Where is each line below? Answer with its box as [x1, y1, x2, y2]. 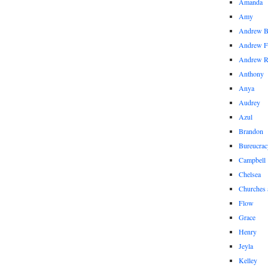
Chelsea [239, 169, 261, 179]
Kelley [239, 255, 257, 265]
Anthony [239, 69, 264, 78]
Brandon [239, 126, 263, 136]
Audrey [239, 98, 260, 107]
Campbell [239, 155, 266, 165]
